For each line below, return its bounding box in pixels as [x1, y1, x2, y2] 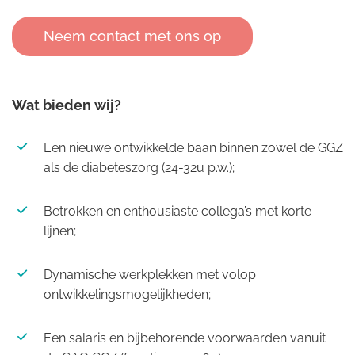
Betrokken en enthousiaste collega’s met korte [44, 204, 311, 219]
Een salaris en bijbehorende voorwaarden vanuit [44, 330, 326, 345]
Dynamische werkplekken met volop [44, 267, 256, 282]
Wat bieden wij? [12, 97, 121, 113]
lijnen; [44, 223, 76, 239]
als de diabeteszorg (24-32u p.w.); [44, 160, 235, 175]
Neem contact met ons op [44, 28, 221, 44]
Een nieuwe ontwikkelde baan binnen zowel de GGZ [44, 140, 343, 155]
